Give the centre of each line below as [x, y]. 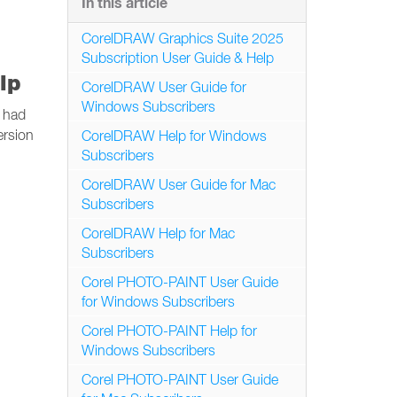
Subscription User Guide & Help [178, 58]
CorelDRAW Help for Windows [174, 136]
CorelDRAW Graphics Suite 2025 [183, 38]
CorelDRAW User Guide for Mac [179, 184]
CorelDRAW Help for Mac [158, 233]
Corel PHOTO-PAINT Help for [169, 331]
